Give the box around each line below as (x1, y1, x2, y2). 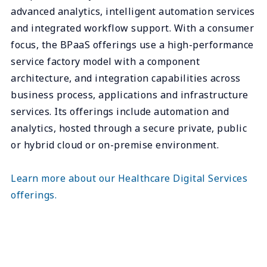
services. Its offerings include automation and (11, 104, 229, 118)
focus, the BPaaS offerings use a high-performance (11, 38, 254, 51)
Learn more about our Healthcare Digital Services (11, 171, 247, 185)
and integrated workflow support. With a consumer (11, 21, 254, 35)
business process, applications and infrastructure (11, 88, 249, 101)
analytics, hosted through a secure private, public (11, 121, 247, 135)
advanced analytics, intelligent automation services (11, 4, 255, 18)
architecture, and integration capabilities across (11, 71, 241, 85)
